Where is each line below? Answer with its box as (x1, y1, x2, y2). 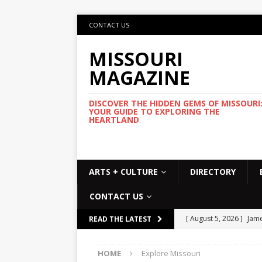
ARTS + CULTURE (89, 166, 158, 177)
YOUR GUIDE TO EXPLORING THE (89, 106, 220, 117)
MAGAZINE (89, 65, 190, 90)
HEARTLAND (89, 114, 139, 125)
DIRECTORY (190, 166, 236, 177)
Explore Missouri (142, 247, 201, 258)
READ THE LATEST (89, 213, 151, 224)
